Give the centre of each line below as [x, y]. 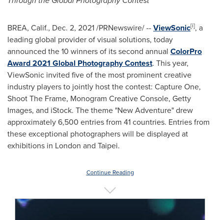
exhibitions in [31, 146]
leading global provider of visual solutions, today [90, 40]
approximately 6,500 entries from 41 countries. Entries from [109, 122]
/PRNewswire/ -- [124, 28]
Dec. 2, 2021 [73, 28]
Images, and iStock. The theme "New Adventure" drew [100, 110]
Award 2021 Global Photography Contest [80, 63]
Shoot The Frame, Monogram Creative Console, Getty [99, 98]
